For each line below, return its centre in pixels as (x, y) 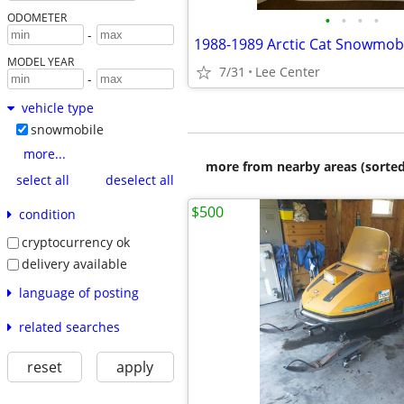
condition (47, 215)
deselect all (139, 179)
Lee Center (288, 72)
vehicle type (57, 108)
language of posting (78, 292)
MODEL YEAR (40, 62)
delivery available (74, 263)
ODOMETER (37, 18)
